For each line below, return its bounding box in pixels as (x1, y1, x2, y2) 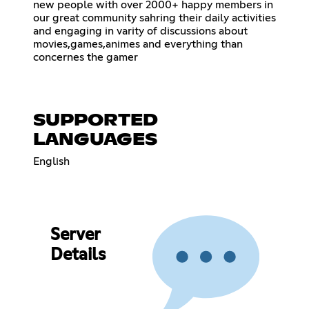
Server (50, 227, 100, 244)
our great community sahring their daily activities (33, 12, 276, 23)
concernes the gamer (33, 51, 138, 63)
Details (50, 247, 106, 264)
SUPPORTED (33, 112, 158, 129)
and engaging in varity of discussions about (33, 25, 248, 37)
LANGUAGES (33, 131, 157, 148)
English (33, 155, 70, 167)
